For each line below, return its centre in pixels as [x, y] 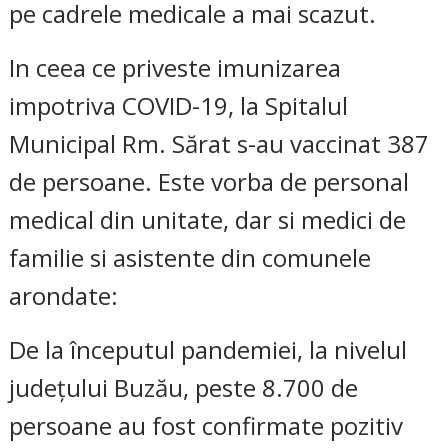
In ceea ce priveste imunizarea [175, 67]
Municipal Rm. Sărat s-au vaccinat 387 [219, 143]
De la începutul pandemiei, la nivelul [208, 349]
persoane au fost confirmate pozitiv [206, 425]
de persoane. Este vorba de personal [209, 181]
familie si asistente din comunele [190, 257]
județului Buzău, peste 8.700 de [184, 387]
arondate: [64, 295]
